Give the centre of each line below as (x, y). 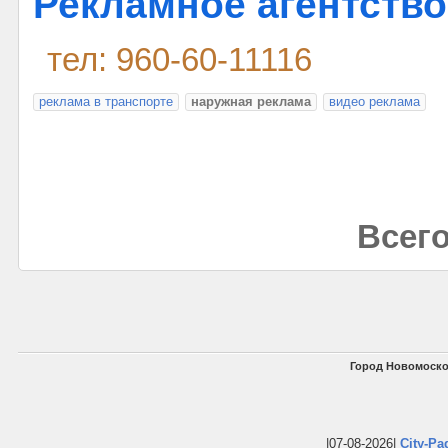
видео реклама (374, 101)
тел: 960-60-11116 (179, 60)
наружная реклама (251, 101)
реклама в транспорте (106, 101)
